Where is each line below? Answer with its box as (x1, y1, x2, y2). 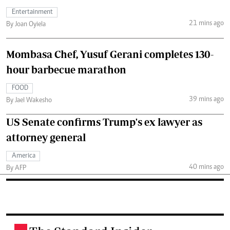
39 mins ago (188, 96, 224, 104)
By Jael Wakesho (6, 97, 52, 104)
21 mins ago (188, 20, 224, 28)
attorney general (6, 131, 86, 143)
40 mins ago (188, 164, 224, 171)
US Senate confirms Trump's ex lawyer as (6, 116, 202, 128)
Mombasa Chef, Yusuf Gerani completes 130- (6, 48, 214, 60)
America (12, 152, 35, 160)
